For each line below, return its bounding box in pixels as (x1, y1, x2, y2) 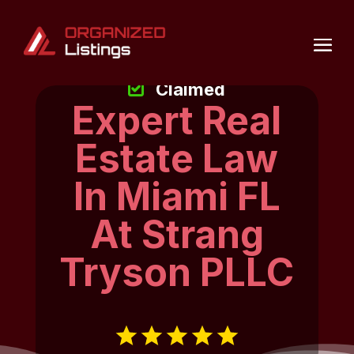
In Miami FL (73, 173, 281, 220)
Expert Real (72, 97, 282, 145)
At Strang (89, 211, 264, 258)
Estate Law (75, 135, 279, 183)
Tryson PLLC (59, 249, 295, 296)
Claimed (156, 79, 226, 100)
